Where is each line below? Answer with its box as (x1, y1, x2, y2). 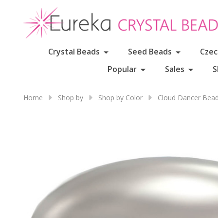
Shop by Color (98, 93, 143, 102)
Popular (108, 64, 137, 74)
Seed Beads (127, 46, 172, 57)
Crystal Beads (48, 46, 100, 57)
